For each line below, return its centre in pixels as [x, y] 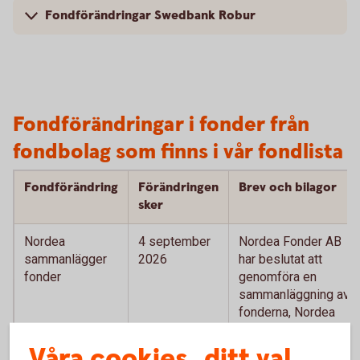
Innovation [268, 329]
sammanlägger [65, 259]
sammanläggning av [294, 294]
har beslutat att [280, 259]
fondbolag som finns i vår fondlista [178, 152]
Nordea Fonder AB [290, 241]
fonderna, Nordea [287, 312]
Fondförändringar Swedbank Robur [150, 15]
